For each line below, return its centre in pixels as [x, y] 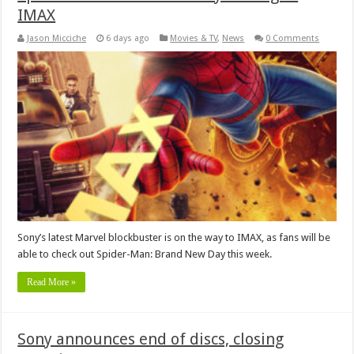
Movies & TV [194, 38]
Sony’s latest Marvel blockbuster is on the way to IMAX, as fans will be [174, 237]
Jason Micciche [57, 38]
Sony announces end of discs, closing [151, 339]
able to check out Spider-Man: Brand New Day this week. [145, 254]
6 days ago [128, 38]
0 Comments [293, 38]
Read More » [52, 282]
